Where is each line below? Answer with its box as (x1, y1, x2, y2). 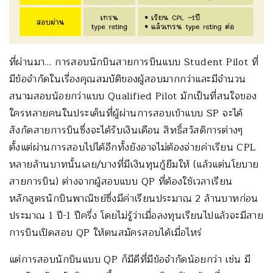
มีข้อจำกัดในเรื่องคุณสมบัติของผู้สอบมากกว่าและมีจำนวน (9, 71, 246, 87)
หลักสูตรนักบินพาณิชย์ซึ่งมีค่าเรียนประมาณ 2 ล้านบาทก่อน (9, 190, 258, 207)
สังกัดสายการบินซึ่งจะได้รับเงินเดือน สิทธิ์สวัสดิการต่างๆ (9, 122, 243, 138)
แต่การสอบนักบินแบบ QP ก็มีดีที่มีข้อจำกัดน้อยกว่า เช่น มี (9, 251, 251, 268)
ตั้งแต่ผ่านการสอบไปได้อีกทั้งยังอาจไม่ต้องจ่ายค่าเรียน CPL (9, 139, 256, 155)
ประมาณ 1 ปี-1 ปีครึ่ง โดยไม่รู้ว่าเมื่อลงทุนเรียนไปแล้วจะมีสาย (9, 207, 264, 224)
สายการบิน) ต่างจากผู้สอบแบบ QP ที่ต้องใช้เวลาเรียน (9, 173, 233, 190)
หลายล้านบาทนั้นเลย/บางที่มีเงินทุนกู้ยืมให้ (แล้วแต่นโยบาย (9, 156, 259, 172)
